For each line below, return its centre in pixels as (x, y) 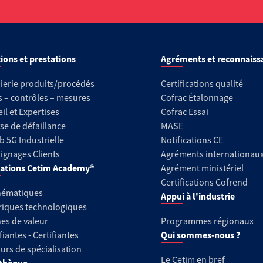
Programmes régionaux (207, 221)
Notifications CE (192, 140)
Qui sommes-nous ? (200, 235)
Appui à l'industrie (198, 196)
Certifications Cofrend (204, 182)
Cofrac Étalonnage (197, 97)
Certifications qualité (202, 83)
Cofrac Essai (184, 112)
